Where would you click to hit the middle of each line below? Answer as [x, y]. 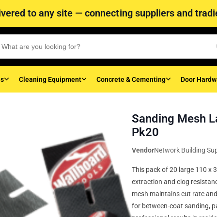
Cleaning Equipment [50, 79]
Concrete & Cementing [131, 79]
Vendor [143, 150]
